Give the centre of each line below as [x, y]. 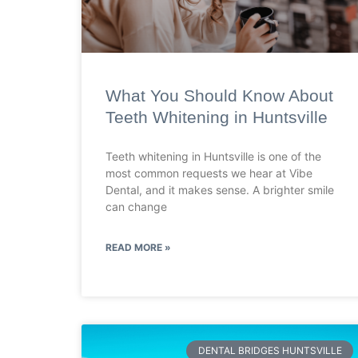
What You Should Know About [219, 95]
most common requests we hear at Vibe [209, 173]
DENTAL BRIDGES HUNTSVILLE [270, 350]
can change [136, 206]
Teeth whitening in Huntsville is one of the [213, 156]
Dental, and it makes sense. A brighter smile [220, 189]
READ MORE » [138, 247]
